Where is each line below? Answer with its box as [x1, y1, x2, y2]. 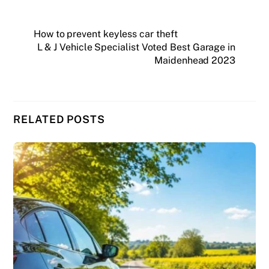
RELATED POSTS [13, 113, 105, 126]
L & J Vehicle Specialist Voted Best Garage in [37, 41, 235, 53]
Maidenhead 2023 [154, 55, 235, 67]
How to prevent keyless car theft [34, 28, 178, 40]
